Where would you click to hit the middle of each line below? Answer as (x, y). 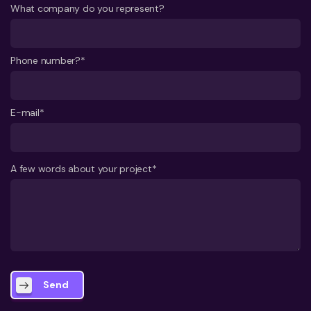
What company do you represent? (87, 8)
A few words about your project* (84, 169)
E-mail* (27, 112)
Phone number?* (48, 60)
